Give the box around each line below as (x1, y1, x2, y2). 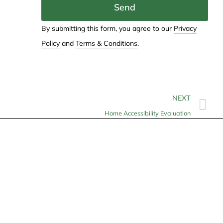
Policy (41, 38, 60, 48)
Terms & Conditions (75, 38, 137, 48)
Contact (9, 179, 48, 192)
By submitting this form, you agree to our (41, 23, 174, 33)
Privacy (173, 23, 197, 33)
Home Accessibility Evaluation (105, 109, 191, 117)
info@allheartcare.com (22, 209, 107, 220)
